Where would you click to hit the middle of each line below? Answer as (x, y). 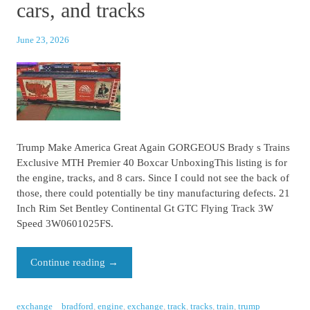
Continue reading (70, 262)
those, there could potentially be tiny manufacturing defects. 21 (154, 193)
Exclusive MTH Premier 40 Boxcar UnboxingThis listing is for (152, 163)
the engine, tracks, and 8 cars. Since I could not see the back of (153, 178)
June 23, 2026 (43, 40)
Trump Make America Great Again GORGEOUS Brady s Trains (154, 147)
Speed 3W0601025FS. (65, 224)
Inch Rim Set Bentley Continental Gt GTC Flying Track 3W (145, 208)
